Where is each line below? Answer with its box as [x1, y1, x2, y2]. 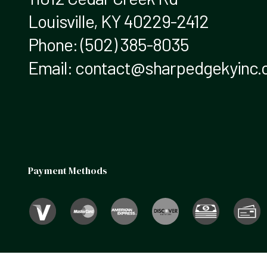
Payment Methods [28, 163, 107, 177]
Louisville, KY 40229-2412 [28, 10, 209, 32]
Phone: [28, 33, 80, 55]
